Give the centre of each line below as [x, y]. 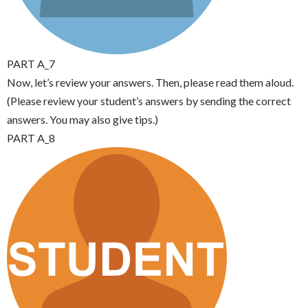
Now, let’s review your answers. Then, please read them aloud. [150, 82]
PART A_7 [31, 64]
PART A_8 [31, 138]
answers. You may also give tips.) [82, 119]
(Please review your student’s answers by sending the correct [149, 101]
